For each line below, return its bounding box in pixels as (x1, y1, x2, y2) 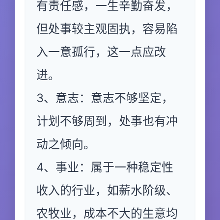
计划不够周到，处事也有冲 (36, 114, 178, 128)
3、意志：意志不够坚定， (36, 91, 173, 105)
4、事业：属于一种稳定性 (36, 160, 173, 174)
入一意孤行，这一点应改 (36, 45, 166, 59)
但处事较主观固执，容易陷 (36, 22, 178, 36)
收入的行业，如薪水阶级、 (36, 183, 178, 197)
